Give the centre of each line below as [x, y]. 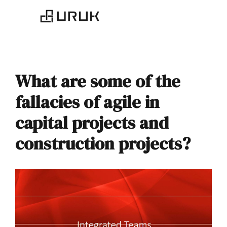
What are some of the [98, 81]
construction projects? [103, 143]
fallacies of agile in [87, 102]
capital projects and [92, 123]
